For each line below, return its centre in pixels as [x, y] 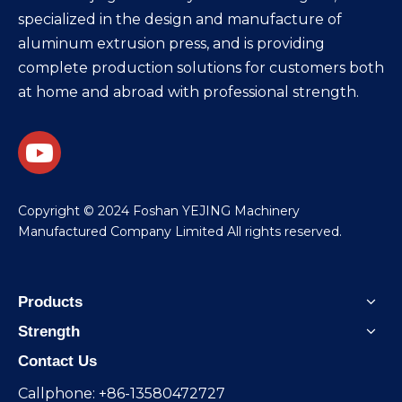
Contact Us [57, 361]
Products [50, 301]
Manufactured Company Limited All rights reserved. [180, 231]
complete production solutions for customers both [201, 67]
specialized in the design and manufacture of [180, 19]
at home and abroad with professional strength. [188, 92]
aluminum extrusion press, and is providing [171, 43]
